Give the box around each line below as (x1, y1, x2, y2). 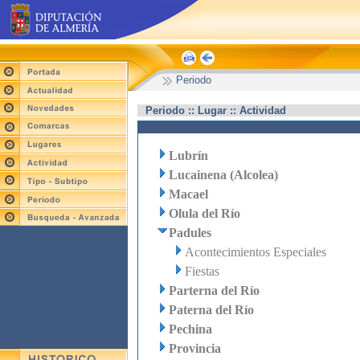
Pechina (169, 322, 212, 336)
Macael (169, 187, 208, 201)
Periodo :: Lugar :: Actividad (145, 104, 286, 117)
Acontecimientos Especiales (185, 245, 326, 259)
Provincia (169, 342, 221, 355)
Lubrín (169, 149, 208, 162)
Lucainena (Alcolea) (169, 168, 278, 182)
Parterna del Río (169, 284, 260, 297)
